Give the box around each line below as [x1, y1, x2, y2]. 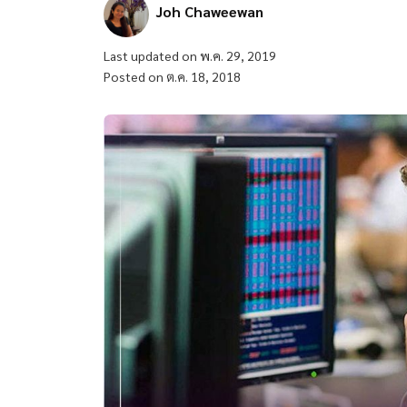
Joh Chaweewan [156, 2, 263, 22]
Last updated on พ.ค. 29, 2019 [104, 47, 276, 65]
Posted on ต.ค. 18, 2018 [104, 68, 241, 85]
